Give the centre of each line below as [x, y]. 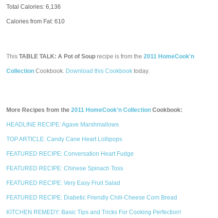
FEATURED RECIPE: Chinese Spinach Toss [65, 168]
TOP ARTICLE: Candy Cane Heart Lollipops [64, 139]
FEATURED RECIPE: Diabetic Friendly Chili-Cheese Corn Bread [92, 198]
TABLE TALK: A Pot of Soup [57, 56]
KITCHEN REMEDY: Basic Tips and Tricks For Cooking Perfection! [94, 212]
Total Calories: [26, 7]
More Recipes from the [39, 110]
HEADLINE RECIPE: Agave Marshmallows [63, 125]
